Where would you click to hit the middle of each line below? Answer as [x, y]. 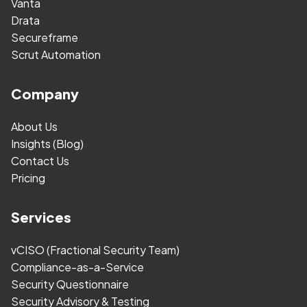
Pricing [28, 178]
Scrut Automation [56, 55]
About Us [34, 127]
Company [45, 94]
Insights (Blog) [47, 144]
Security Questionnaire [70, 284]
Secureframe [45, 38]
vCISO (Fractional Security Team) [95, 250]
